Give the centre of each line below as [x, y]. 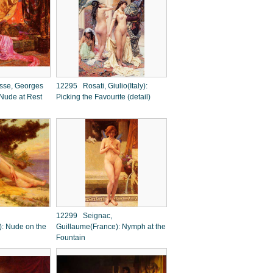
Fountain [71, 238]
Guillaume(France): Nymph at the [111, 227]
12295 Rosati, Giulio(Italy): [102, 86]
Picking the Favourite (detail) [103, 97]
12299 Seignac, [84, 216]
